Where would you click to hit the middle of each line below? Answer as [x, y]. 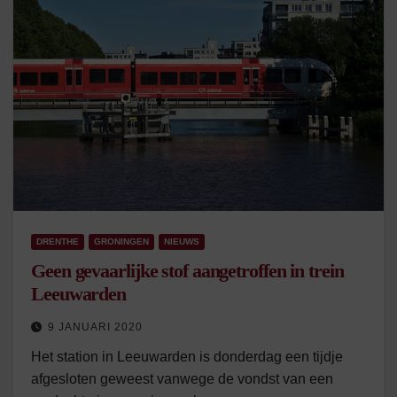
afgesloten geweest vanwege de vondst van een [182, 379]
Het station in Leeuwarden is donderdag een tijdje [187, 357]
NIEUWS [182, 241]
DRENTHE [58, 241]
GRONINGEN [121, 241]
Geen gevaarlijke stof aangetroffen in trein [187, 271]
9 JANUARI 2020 [95, 327]
